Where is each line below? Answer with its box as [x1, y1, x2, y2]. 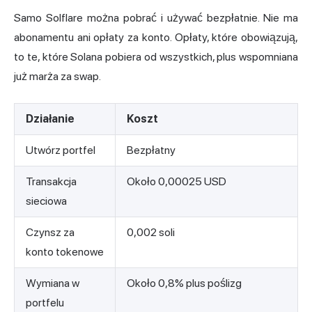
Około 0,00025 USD [127, 175, 226, 189]
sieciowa [26, 194, 67, 208]
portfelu [26, 296, 64, 310]
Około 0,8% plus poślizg [127, 276, 242, 290]
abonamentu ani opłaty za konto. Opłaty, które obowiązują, [14, 31, 298, 45]
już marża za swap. [14, 70, 101, 84]
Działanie [26, 112, 75, 126]
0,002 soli [127, 226, 175, 240]
